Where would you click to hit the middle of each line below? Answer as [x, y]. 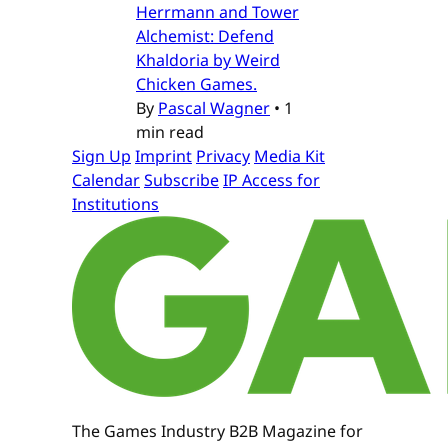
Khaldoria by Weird [208, 59]
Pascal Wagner [214, 107]
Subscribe [181, 179]
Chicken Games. [196, 83]
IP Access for [271, 179]
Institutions [115, 203]
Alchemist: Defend [205, 35]
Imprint [163, 155]
